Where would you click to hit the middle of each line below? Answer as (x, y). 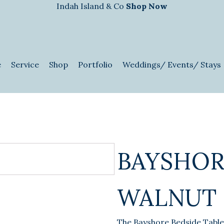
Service (25, 64)
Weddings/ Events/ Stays (172, 64)
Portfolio (95, 64)
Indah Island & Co (91, 6)
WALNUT (167, 198)
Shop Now (147, 6)
